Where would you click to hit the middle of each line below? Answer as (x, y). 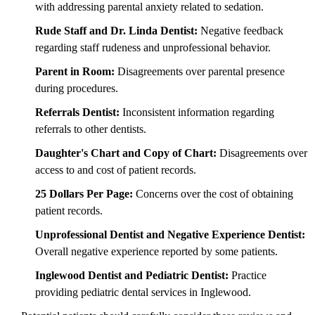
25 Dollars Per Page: (84, 193)
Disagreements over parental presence (200, 71)
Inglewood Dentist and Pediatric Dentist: (132, 275)
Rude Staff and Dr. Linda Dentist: (116, 30)
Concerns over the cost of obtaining (213, 193)
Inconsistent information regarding (197, 112)
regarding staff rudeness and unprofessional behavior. (153, 47)
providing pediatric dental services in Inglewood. (143, 292)
